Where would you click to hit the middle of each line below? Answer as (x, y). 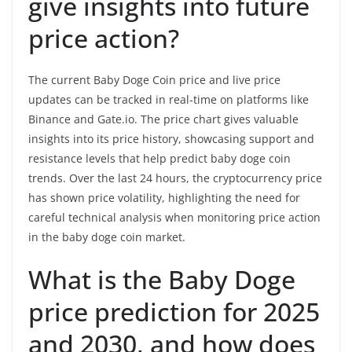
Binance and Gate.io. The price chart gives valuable (163, 119)
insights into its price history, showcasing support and (171, 138)
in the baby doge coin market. (107, 236)
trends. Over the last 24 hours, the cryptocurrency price (175, 178)
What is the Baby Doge (162, 279)
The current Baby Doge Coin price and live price (154, 79)
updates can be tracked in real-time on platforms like (169, 99)
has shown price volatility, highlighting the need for (164, 197)
